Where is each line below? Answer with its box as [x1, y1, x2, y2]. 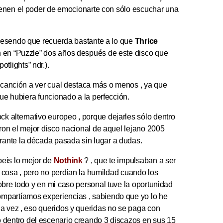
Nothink [53, 156, 83, 165]
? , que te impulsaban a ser [82, 156, 176, 165]
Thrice [134, 37, 158, 46]
